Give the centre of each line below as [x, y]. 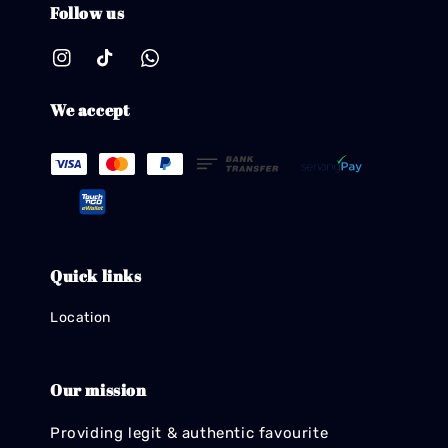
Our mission [98, 390]
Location [80, 318]
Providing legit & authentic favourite [189, 433]
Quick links [96, 276]
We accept [90, 109]
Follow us [87, 13]
